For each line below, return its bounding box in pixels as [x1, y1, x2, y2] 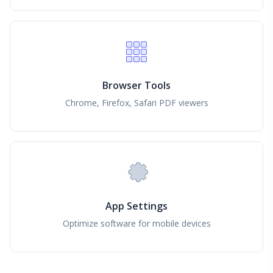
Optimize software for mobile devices [62, 218, 211, 230]
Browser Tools [102, 78, 171, 92]
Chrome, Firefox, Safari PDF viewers [65, 96, 208, 108]
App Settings [105, 199, 168, 213]
